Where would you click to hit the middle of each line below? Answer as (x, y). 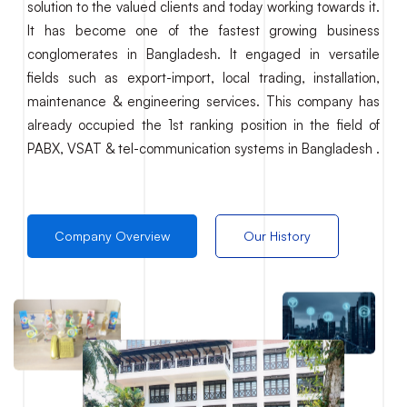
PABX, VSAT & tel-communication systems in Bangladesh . (203, 149)
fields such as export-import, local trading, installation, (203, 78)
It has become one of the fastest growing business (203, 30)
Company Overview (112, 236)
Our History (277, 236)
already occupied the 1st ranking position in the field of (203, 125)
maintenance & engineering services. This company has (203, 101)
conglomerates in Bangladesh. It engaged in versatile (203, 54)
